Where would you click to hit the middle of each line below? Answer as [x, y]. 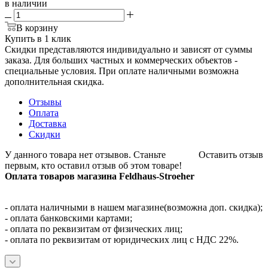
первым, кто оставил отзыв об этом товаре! [93, 165]
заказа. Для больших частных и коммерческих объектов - [121, 60]
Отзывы [45, 102]
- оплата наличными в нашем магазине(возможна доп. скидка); [134, 207]
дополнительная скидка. [54, 81]
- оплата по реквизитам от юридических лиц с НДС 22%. [122, 239]
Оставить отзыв [231, 154]
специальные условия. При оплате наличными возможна [122, 71]
